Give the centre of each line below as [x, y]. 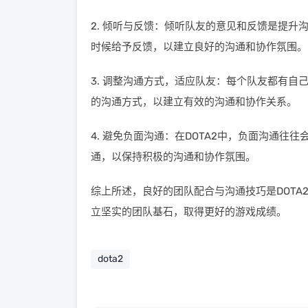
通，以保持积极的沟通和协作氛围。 [173, 157]
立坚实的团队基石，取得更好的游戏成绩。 [189, 212]
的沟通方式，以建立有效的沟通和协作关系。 [194, 102]
